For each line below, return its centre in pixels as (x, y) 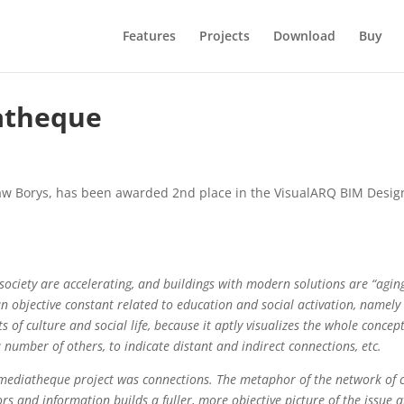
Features (149, 36)
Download (304, 36)
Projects (224, 36)
